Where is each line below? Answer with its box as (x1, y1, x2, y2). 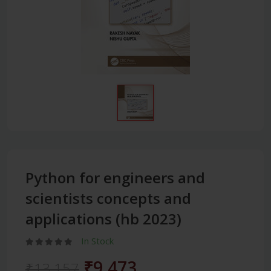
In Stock (81, 235, 114, 247)
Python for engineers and (25, 168, 205, 188)
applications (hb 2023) (25, 209, 181, 229)
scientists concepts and (25, 188, 191, 209)
